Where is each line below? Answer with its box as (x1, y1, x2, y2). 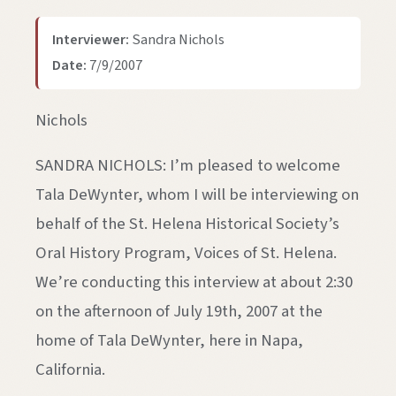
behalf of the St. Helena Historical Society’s (35, 212, 339, 236)
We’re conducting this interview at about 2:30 (35, 270, 353, 294)
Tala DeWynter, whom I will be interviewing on (35, 183, 359, 207)
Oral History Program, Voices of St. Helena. (35, 241, 337, 265)
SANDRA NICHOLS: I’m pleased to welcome (35, 154, 340, 178)
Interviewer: (52, 29, 129, 50)
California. (35, 358, 105, 382)
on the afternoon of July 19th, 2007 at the (35, 300, 323, 324)
